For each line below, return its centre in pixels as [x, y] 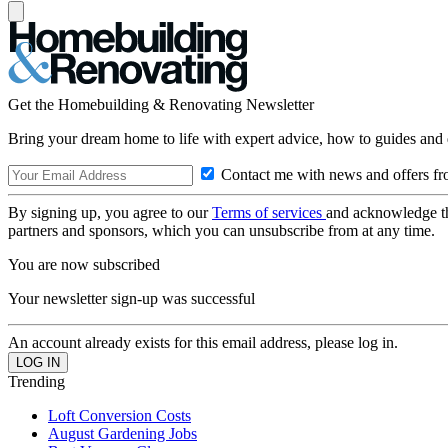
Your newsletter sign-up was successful [131, 298]
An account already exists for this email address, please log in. [203, 342]
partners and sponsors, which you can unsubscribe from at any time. [221, 230]
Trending [36, 381]
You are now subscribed [84, 264]
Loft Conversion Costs [119, 415]
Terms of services [269, 212]
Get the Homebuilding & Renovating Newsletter [161, 104]
